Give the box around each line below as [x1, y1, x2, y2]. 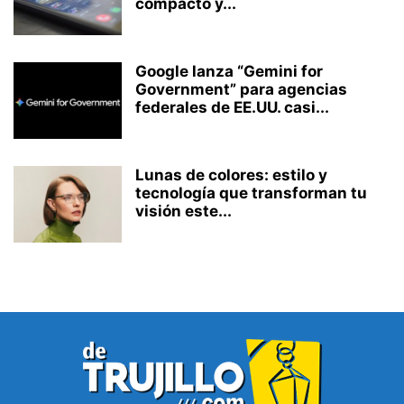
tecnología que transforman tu [135, 183, 367, 202]
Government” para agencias [135, 79, 347, 98]
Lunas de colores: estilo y [135, 165, 327, 184]
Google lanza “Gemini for [135, 61, 323, 80]
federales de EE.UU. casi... [135, 97, 329, 116]
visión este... [135, 201, 232, 220]
